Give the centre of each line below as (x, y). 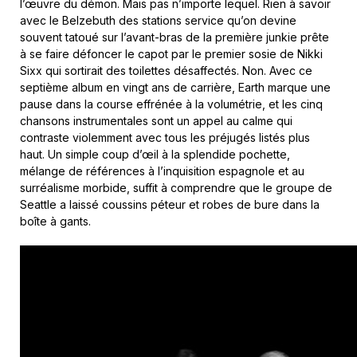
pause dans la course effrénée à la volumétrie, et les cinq (171, 104)
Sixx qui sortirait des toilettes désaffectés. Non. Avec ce (166, 71)
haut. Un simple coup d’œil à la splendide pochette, (155, 154)
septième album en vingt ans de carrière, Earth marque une (175, 87)
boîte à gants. (55, 221)
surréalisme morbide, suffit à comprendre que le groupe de (176, 188)
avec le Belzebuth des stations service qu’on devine (158, 20)
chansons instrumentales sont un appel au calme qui (156, 121)
